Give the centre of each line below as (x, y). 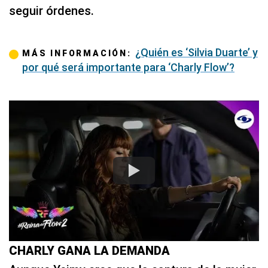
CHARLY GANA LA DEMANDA (89, 250)
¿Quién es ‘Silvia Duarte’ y (196, 52)
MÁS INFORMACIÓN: (79, 53)
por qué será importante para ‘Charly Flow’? (128, 67)
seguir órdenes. (51, 11)
